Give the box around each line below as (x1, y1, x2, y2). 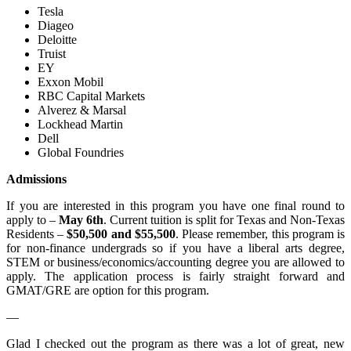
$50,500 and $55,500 (67, 226, 175, 241)
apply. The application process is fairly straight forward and (6, 269, 345, 283)
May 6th (59, 212, 103, 226)
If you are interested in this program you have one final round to (6, 198, 345, 212)
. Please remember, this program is (175, 226, 346, 241)
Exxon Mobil (38, 74, 103, 89)
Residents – (6, 226, 67, 241)
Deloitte (38, 32, 77, 46)
